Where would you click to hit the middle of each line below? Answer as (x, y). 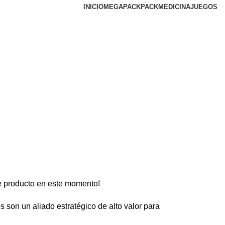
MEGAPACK (122, 7)
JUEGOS (204, 7)
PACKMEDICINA (165, 7)
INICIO (93, 7)
